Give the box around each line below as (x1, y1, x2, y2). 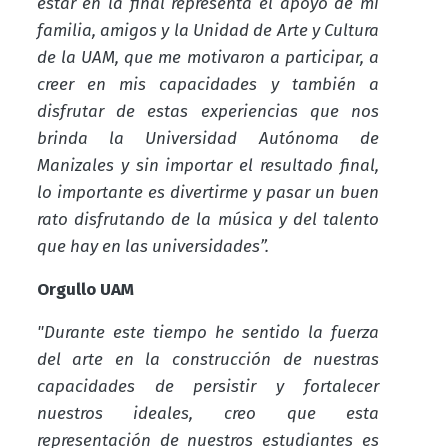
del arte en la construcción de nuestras (36, 348, 380, 370)
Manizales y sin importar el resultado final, (36, 154, 380, 176)
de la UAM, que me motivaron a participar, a (36, 46, 380, 68)
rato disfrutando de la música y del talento (36, 208, 380, 230)
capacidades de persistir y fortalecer (36, 375, 380, 397)
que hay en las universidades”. (36, 235, 269, 257)
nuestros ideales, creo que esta (36, 402, 380, 424)
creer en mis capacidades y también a (36, 73, 380, 95)
